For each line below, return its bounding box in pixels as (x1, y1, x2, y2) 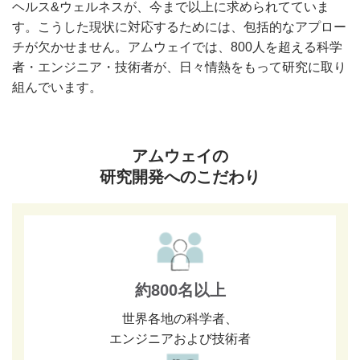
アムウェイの (132, 147, 228, 166)
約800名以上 (134, 281, 226, 300)
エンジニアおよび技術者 (109, 332, 251, 346)
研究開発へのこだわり (100, 168, 260, 186)
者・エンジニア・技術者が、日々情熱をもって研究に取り (12, 60, 346, 75)
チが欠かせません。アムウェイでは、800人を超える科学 (12, 40, 342, 55)
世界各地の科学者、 (122, 312, 238, 326)
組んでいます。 (12, 80, 102, 95)
